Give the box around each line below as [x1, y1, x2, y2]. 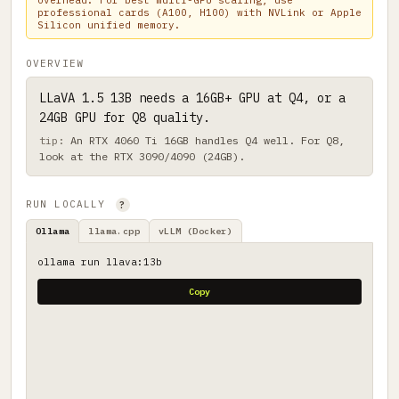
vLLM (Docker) [159, 225, 233, 238]
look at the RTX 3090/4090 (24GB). [39, 150, 245, 164]
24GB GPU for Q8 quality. [39, 110, 210, 126]
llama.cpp [88, 225, 140, 238]
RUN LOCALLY [26, 198, 113, 211]
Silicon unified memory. [37, 19, 181, 32]
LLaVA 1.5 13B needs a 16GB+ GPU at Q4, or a [39, 90, 346, 107]
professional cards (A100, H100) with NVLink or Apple [37, 6, 362, 20]
